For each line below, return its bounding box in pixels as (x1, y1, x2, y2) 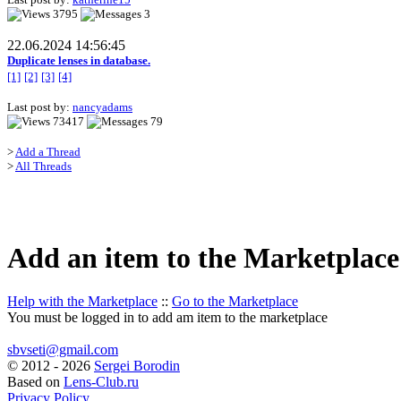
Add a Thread (15, 145, 81, 159)
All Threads (15, 159, 72, 174)
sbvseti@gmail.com (7, 342, 118, 358)
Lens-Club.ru (64, 374, 139, 390)
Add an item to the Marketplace (7, 241, 399, 274)
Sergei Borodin (94, 358, 180, 374)
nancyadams (73, 100, 132, 115)
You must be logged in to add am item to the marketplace (7, 310, 328, 326)
